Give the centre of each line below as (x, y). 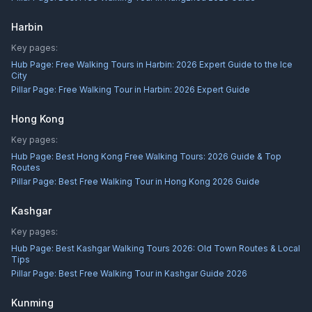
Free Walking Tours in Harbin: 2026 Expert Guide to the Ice (174, 64)
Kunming (32, 303)
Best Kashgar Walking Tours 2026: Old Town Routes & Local (178, 248)
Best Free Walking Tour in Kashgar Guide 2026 (153, 273)
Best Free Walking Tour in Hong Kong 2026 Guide (159, 181)
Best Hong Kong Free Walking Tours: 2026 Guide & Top (169, 156)
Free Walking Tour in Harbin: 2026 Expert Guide (154, 89)
